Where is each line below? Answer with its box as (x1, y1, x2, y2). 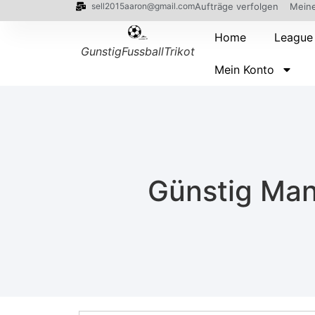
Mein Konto (214, 63, 275, 77)
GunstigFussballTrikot (81, 44, 195, 58)
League (274, 30, 314, 44)
